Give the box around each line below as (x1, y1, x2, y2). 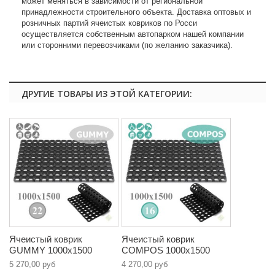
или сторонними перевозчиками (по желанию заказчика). (21, 41, 233, 50)
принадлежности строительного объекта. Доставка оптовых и (21, 7, 251, 17)
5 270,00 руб (9, 260, 55, 269)
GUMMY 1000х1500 (9, 245, 92, 256)
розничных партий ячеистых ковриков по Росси (21, 18, 197, 28)
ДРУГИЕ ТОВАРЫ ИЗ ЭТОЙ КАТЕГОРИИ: (21, 88, 192, 100)
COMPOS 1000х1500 (122, 245, 210, 256)
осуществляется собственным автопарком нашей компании (21, 29, 244, 39)
